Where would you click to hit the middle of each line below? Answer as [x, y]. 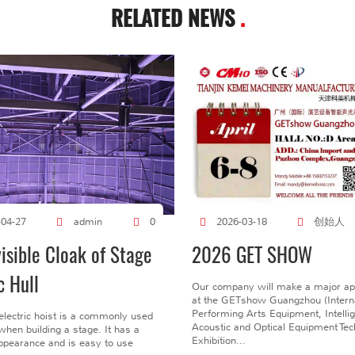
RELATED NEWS [175, 18]
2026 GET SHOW [252, 254]
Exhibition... [218, 340]
